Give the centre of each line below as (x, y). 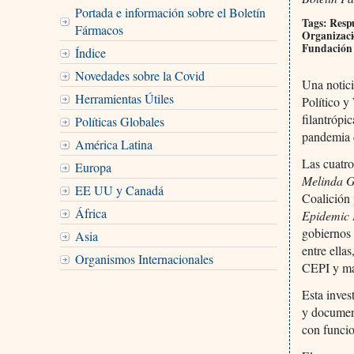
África (90, 213)
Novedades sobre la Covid (139, 75)
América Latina (113, 144)
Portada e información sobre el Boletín (170, 12)
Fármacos (99, 29)
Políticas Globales (119, 121)
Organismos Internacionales (144, 258)
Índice (90, 52)
